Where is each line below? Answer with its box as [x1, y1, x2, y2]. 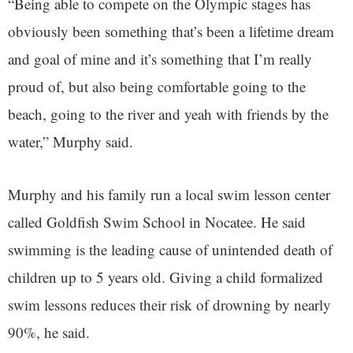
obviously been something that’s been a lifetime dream [8, 21, 334, 42]
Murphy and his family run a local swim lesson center [8, 184, 330, 205]
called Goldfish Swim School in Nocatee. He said [8, 212, 306, 232]
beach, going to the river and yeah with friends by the [8, 104, 329, 124]
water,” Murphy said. [8, 132, 133, 152]
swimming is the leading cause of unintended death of [8, 240, 333, 260]
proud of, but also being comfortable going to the [8, 76, 306, 97]
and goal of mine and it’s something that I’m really [8, 49, 312, 69]
